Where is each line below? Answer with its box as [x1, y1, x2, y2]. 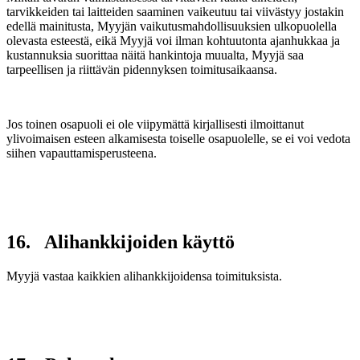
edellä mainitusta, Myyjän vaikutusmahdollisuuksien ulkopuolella [6, 19, 337, 34]
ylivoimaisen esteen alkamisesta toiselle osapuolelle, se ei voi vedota [6, 132, 350, 146]
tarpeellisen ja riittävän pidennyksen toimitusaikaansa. [6, 63, 277, 77]
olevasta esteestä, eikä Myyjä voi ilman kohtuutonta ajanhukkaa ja [6, 34, 340, 48]
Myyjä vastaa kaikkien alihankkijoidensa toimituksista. [6, 268, 282, 283]
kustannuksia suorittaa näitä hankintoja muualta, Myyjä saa [6, 48, 304, 63]
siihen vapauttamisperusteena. [6, 146, 157, 161]
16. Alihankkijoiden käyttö [6, 231, 235, 252]
